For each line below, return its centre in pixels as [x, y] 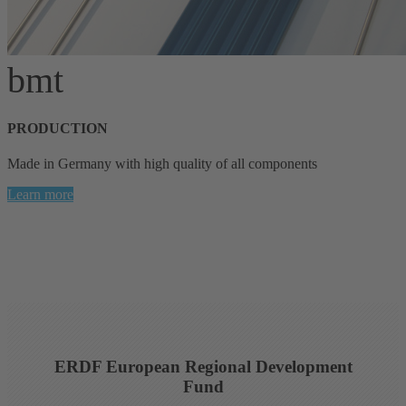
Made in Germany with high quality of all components [162, 164]
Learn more [40, 195]
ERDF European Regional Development [203, 367]
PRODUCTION [58, 129]
